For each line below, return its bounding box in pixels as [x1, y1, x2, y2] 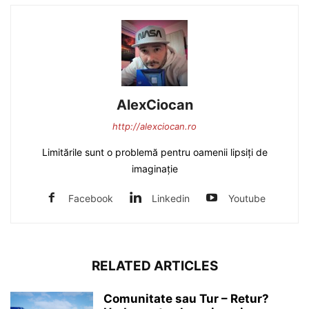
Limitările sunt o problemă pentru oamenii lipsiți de [41, 146, 268, 158]
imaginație [131, 162, 178, 175]
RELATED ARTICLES [91, 257, 218, 274]
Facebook [68, 192, 113, 204]
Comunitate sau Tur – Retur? [103, 291, 269, 306]
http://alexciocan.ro [112, 120, 197, 132]
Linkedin [152, 192, 190, 204]
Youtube [228, 192, 266, 204]
